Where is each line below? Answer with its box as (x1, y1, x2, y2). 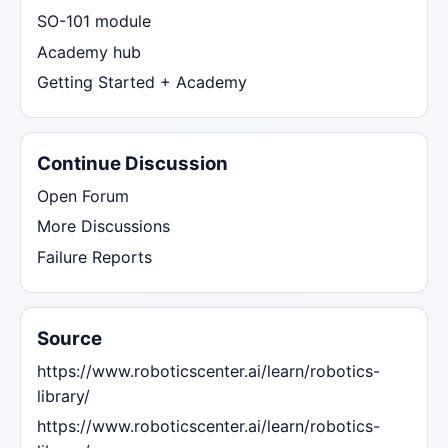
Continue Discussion (37, 152, 228, 176)
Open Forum (37, 185, 129, 206)
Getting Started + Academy (37, 72, 247, 93)
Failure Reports (37, 247, 152, 268)
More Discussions (37, 216, 170, 237)
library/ (37, 385, 90, 406)
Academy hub (37, 41, 141, 62)
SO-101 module (37, 11, 151, 32)
